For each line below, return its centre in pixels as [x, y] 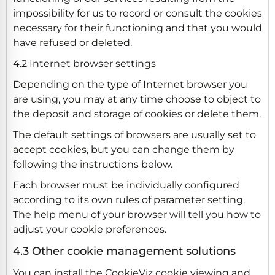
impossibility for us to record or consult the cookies [137, 13]
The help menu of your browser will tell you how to [137, 214]
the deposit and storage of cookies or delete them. [137, 114]
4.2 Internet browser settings [84, 63]
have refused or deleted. [72, 42]
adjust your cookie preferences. [90, 229]
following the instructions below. [93, 164]
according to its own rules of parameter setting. [129, 199]
